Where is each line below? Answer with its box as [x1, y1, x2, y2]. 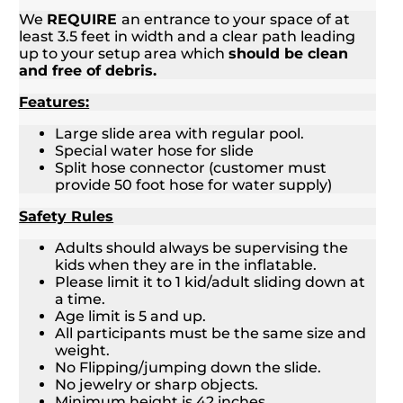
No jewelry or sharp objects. [55, 376, 259, 394]
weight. [55, 342, 111, 360]
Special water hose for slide [55, 142, 255, 160]
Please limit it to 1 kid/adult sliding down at [55, 273, 366, 291]
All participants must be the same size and [55, 325, 367, 343]
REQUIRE [47, 11, 122, 29]
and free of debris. [19, 62, 157, 80]
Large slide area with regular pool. [55, 125, 305, 143]
